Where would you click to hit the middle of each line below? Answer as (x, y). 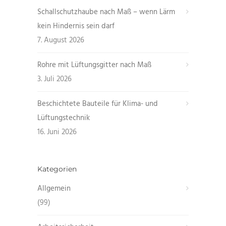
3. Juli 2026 (54, 79)
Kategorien (57, 169)
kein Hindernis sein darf (76, 26)
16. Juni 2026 (57, 132)
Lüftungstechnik (64, 118)
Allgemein (54, 189)
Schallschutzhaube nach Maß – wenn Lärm (106, 12)
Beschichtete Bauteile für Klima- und (98, 104)
